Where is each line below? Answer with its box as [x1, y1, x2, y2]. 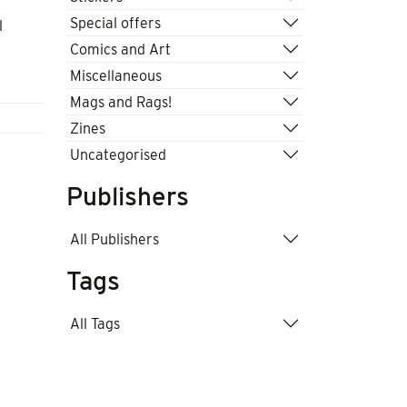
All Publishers [70, 230, 159, 248]
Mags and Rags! [70, 93, 172, 111]
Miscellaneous [70, 66, 162, 84]
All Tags [70, 314, 120, 333]
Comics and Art [70, 40, 171, 58]
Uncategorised [70, 145, 166, 164]
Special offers [70, 14, 161, 32]
